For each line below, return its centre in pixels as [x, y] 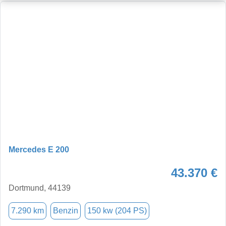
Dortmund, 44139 [40, 188]
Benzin [66, 210]
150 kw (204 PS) [117, 210]
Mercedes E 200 [39, 149]
